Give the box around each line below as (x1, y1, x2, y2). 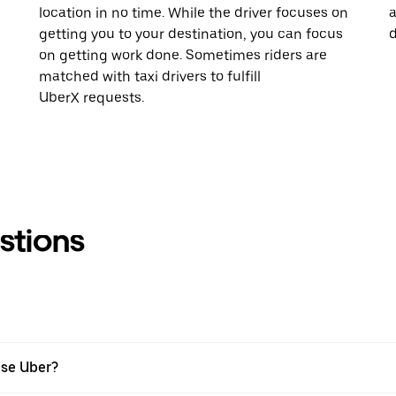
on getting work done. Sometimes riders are (39, 46, 327, 64)
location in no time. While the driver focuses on (39, 4, 348, 21)
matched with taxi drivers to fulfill (39, 67, 261, 85)
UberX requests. (39, 88, 144, 106)
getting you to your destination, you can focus (39, 25, 343, 42)
